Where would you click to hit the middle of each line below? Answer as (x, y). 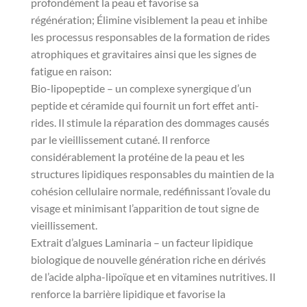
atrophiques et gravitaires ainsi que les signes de (144, 54)
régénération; (64, 20)
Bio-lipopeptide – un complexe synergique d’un (141, 88)
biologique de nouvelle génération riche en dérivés (148, 259)
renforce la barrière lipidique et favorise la (128, 294)
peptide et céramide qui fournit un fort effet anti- (145, 105)
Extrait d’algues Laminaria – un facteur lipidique (142, 242)
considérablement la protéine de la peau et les (138, 157)
